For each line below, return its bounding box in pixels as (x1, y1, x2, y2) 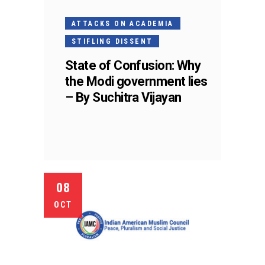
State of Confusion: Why (65, 58, 201, 73)
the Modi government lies (65, 74, 208, 89)
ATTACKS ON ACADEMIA (72, 20, 174, 28)
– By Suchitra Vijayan (65, 90, 182, 105)
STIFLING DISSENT (72, 37, 153, 46)
